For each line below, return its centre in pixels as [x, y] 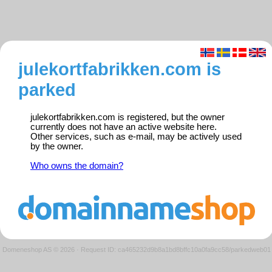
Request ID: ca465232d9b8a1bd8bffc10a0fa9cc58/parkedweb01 [176, 249]
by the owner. [57, 147]
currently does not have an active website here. [124, 127]
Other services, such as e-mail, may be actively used [136, 137]
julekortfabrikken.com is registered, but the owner [127, 117]
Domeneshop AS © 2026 [39, 249]
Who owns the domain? [77, 166]
